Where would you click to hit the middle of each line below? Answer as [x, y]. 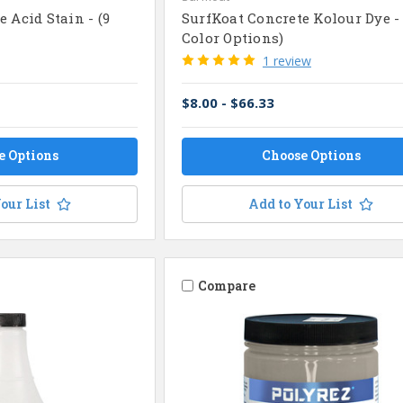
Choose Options [311, 155]
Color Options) [233, 37]
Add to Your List [301, 203]
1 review [287, 60]
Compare [226, 286]
